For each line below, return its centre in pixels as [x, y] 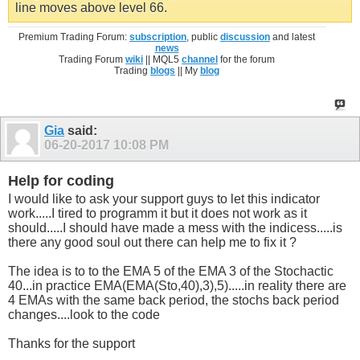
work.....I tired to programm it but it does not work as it [157, 214]
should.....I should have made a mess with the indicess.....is [175, 228]
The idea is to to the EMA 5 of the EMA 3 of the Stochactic [171, 272]
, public [204, 37]
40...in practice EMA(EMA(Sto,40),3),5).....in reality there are [177, 286]
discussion [245, 37]
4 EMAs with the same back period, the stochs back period [174, 301]
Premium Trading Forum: [74, 37]
